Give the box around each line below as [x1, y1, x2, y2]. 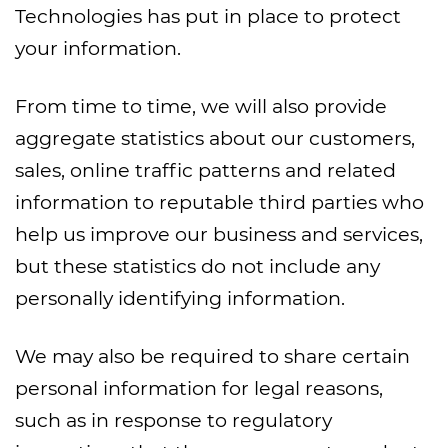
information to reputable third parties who [15, 190, 424, 214]
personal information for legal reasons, [15, 376, 383, 400]
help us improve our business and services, [15, 222, 423, 246]
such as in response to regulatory [15, 408, 332, 432]
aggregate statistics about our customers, [15, 126, 415, 150]
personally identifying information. [15, 286, 345, 310]
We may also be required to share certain [15, 344, 410, 368]
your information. [15, 36, 181, 60]
